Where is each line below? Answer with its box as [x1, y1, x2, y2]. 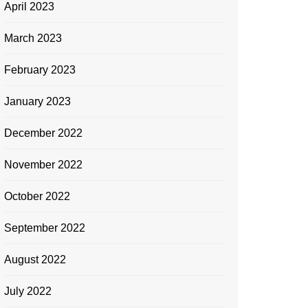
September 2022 [4, 222, 85, 234]
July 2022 [4, 285, 52, 297]
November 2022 [4, 159, 82, 170]
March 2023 [4, 32, 62, 44]
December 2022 [4, 127, 82, 139]
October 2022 [4, 190, 70, 202]
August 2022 [4, 254, 66, 265]
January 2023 [4, 96, 71, 107]
